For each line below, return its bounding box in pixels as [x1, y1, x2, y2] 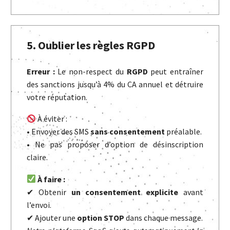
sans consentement [90, 126, 166, 137]
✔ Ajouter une [27, 212, 77, 223]
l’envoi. [27, 199, 51, 210]
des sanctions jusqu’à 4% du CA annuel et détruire [27, 79, 203, 89]
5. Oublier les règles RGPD [27, 38, 155, 53]
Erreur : [27, 66, 55, 76]
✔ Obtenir [27, 186, 71, 197]
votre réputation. [27, 91, 87, 102]
